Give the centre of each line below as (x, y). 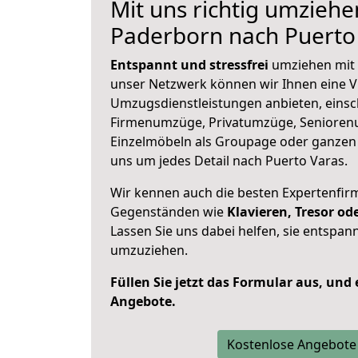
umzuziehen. (149, 250)
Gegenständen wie (169, 212)
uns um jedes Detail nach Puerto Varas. (229, 161)
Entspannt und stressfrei (189, 65)
